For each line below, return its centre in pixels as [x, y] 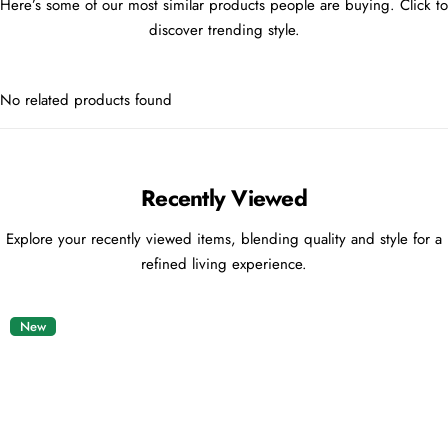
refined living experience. [224, 264]
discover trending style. [224, 30]
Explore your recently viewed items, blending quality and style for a [224, 239]
